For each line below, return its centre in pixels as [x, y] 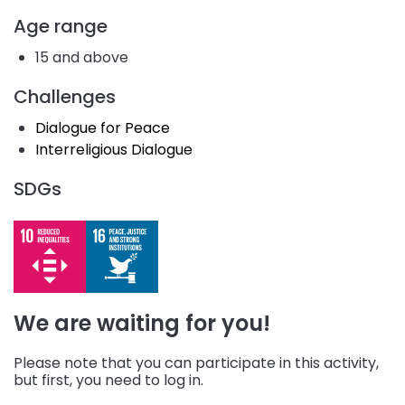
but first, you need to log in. [108, 380]
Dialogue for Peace [103, 127]
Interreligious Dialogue [114, 149]
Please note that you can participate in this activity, [196, 363]
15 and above [82, 57]
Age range [61, 26]
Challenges [65, 96]
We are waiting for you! [142, 323]
